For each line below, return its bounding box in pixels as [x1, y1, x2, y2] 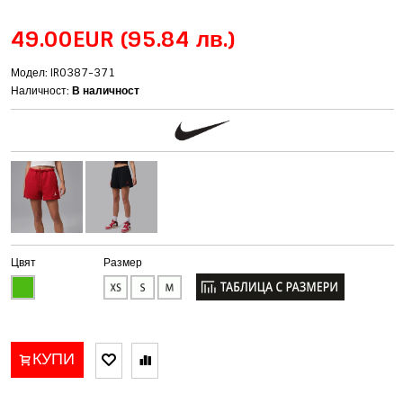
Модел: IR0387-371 [11, 66, 116, 81]
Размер [103, 255, 143, 270]
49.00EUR [11, 25, 121, 54]
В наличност [72, 84, 140, 99]
